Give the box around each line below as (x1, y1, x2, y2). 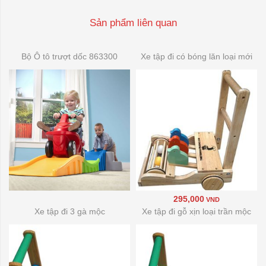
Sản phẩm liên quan (89, 17, 177, 28)
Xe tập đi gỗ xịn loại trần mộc (142, 207, 251, 216)
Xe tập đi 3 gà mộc (34, 207, 105, 216)
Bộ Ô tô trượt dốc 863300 (21, 52, 118, 61)
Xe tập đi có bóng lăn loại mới (141, 52, 252, 61)
